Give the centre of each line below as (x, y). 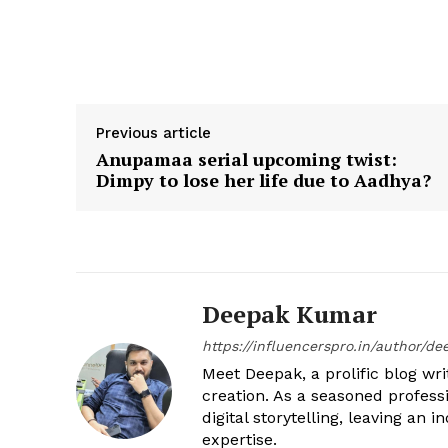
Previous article (153, 133)
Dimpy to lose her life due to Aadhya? (263, 180)
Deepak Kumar (289, 314)
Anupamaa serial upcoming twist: (246, 159)
